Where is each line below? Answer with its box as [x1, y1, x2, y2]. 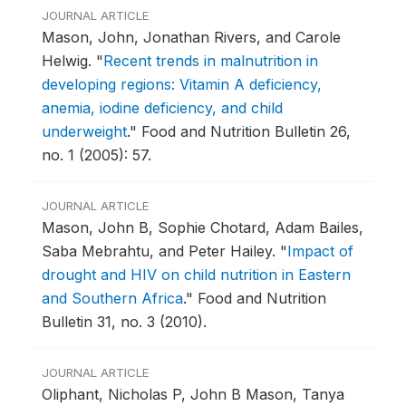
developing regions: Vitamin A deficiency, [42, 75, 322, 94]
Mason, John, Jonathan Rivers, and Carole [42, 28, 341, 47]
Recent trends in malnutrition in [103, 52, 318, 71]
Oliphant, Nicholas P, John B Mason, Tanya [42, 385, 344, 404]
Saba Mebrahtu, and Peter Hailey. [42, 242, 280, 261]
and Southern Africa [42, 289, 183, 308]
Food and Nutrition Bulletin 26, [141, 122, 351, 141]
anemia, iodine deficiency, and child [42, 99, 283, 118]
